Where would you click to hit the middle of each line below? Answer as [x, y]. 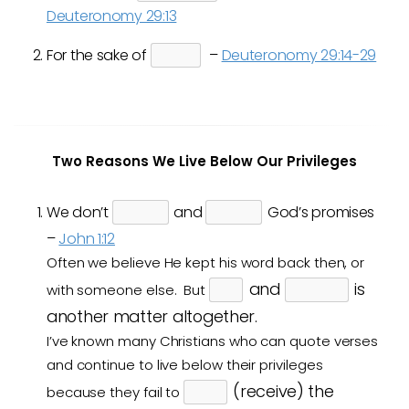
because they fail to [115, 392]
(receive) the [283, 391]
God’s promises [320, 212]
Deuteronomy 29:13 [111, 16]
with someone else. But [127, 290]
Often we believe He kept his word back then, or [205, 262]
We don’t [79, 212]
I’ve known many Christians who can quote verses [212, 341]
